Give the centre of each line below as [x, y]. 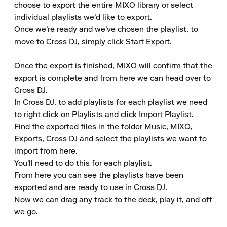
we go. [26, 212]
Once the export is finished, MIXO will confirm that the [113, 66]
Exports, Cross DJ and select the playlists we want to [110, 139]
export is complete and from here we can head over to [112, 79]
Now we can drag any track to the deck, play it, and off [113, 200]
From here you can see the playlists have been [99, 176]
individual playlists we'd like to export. [83, 18]
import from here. [46, 152]
